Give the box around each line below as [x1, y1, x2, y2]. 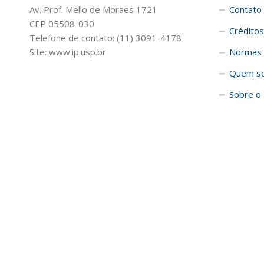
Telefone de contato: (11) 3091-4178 [29, 32, 181, 44]
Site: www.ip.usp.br [29, 46, 106, 58]
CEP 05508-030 [29, 18, 94, 30]
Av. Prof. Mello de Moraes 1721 [29, 4, 157, 16]
